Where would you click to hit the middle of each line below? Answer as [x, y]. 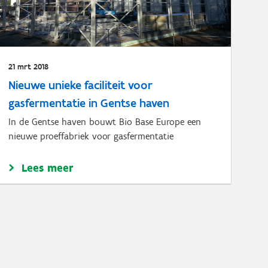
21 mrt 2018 [29, 67]
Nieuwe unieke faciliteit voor [81, 85]
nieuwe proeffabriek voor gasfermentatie [91, 136]
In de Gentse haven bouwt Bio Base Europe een [105, 122]
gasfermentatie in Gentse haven [89, 103]
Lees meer [48, 168]
